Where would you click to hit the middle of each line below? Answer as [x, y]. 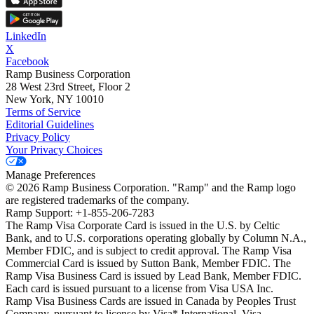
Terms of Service [43, 112]
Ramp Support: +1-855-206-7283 [80, 213]
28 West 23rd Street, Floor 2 [68, 87]
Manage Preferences [50, 175]
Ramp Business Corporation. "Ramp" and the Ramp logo [169, 188]
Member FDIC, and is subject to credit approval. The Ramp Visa [149, 251]
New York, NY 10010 [55, 100]
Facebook [27, 62]
